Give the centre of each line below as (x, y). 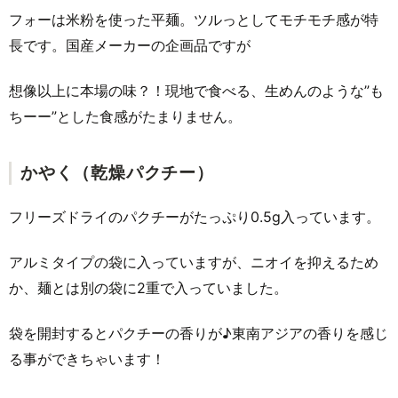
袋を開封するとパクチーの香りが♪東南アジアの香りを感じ (199, 333)
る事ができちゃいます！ (87, 359)
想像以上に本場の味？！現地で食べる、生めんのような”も (196, 91)
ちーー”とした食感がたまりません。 (125, 116)
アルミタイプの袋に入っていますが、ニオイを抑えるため (194, 262)
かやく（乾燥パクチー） (117, 173)
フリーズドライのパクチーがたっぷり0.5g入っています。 (195, 217)
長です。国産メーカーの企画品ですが (130, 45)
